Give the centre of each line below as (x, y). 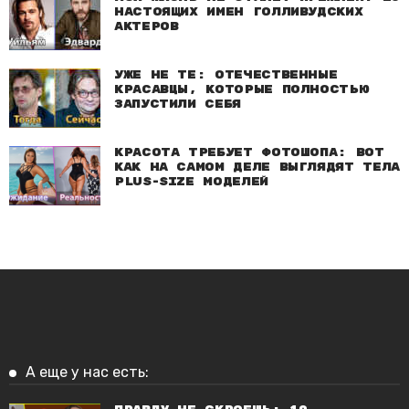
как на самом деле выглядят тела (257, 168)
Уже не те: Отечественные (226, 76)
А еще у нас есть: (87, 372)
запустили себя (178, 105)
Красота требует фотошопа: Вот (249, 153)
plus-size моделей (191, 183)
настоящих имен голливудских (239, 13)
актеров (147, 27)
